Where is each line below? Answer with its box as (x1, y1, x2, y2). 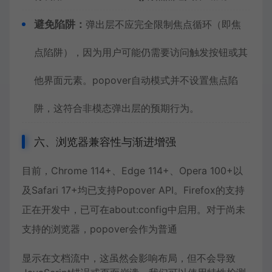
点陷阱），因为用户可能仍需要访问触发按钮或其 (34, 46, 248, 58)
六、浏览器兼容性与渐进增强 (34, 135, 176, 148)
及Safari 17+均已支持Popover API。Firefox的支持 (22, 184, 245, 196)
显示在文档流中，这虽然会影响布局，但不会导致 (22, 252, 236, 264)
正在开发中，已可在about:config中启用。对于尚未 (22, 203, 245, 216)
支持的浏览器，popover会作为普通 (22, 223, 177, 235)
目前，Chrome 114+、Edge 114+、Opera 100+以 (22, 165, 243, 177)
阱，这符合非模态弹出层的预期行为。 (34, 102, 199, 114)
